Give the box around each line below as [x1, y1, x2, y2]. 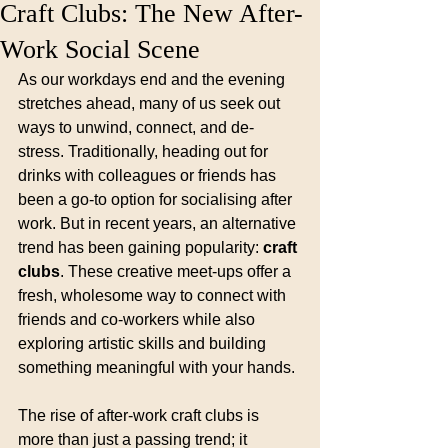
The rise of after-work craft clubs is [18, 407, 263, 424]
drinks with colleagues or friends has [18, 167, 280, 184]
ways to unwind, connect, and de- [18, 119, 254, 136]
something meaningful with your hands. [18, 359, 295, 376]
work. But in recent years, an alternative [18, 215, 300, 232]
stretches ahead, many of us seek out [18, 95, 284, 112]
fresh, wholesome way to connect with [18, 287, 290, 304]
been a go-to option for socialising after [18, 191, 296, 208]
